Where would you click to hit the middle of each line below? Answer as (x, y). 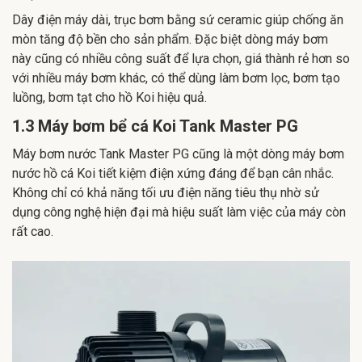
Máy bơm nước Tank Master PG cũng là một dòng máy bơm (178, 154)
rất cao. (33, 231)
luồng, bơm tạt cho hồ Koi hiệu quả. (109, 97)
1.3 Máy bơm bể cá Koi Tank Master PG (155, 126)
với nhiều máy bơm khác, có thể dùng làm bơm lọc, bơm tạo (176, 78)
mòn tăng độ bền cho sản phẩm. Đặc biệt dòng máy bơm (170, 39)
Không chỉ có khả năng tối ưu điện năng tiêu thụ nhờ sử (166, 192)
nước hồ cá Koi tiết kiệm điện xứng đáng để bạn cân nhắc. (173, 173)
